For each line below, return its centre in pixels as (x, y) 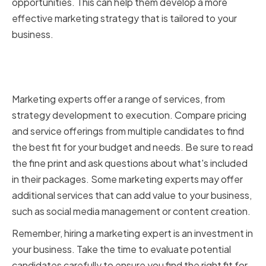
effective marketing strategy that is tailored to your (124, 18)
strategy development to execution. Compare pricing (129, 115)
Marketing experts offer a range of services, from (118, 99)
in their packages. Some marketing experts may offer (127, 179)
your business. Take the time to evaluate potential (121, 249)
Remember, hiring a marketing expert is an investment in (132, 233)
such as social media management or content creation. (131, 211)
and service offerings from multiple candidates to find (128, 131)
